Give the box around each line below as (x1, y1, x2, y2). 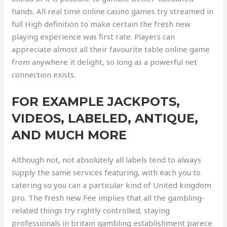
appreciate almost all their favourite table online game (12, 44, 210, 54)
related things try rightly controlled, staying (12, 205, 170, 215)
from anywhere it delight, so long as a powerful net (12, 57, 198, 67)
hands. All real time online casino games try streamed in (12, 6, 214, 16)
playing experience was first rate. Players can (12, 31, 175, 42)
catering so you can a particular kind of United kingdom (12, 180, 212, 190)
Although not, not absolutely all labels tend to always (12, 155, 202, 165)
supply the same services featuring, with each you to (12, 167, 201, 177)
